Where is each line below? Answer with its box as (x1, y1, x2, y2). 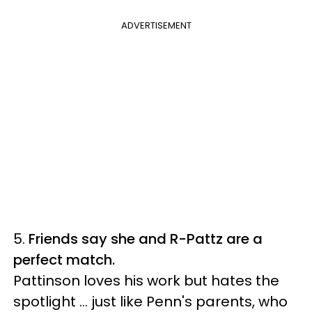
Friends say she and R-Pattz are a (29, 229, 263, 249)
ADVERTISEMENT (120, 19, 192, 32)
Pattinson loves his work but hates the (13, 271, 279, 290)
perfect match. (13, 250, 115, 270)
